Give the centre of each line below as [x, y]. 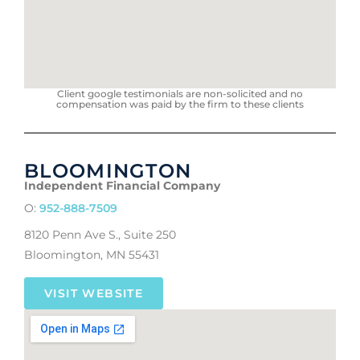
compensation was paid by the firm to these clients [180, 104]
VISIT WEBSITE [94, 293]
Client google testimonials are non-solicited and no [180, 94]
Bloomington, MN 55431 [92, 255]
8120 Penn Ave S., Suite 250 [100, 235]
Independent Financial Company [122, 186]
